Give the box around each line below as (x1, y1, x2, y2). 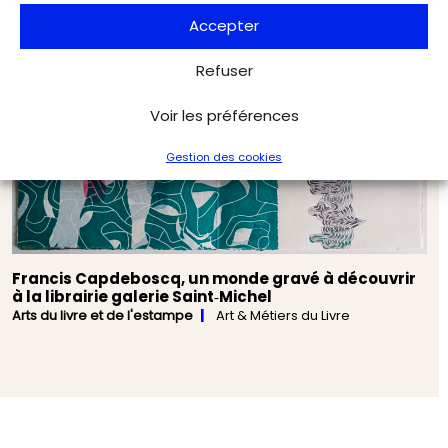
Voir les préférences (149, 105, 299, 126)
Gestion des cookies (166, 148, 282, 165)
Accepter (189, 15, 259, 36)
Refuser (195, 60, 253, 81)
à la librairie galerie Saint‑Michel (12, 286, 272, 308)
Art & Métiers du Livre (216, 306, 350, 326)
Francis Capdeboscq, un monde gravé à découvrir (12, 268, 416, 290)
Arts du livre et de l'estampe (12, 306, 193, 326)
